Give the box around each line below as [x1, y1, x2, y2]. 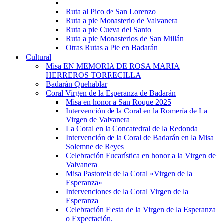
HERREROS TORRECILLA [46, 71, 141, 79]
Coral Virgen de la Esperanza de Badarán [46, 89, 176, 97]
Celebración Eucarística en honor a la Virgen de [66, 151, 216, 160]
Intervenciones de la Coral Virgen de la [66, 187, 188, 196]
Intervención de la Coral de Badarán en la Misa [66, 133, 214, 142]
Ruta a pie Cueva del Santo [66, 25, 151, 34]
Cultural [26, 53, 51, 61]
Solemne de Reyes [66, 142, 124, 151]
